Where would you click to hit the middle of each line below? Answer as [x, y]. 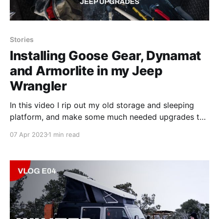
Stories [22, 39]
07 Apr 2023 [29, 134]
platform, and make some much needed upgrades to [107, 117]
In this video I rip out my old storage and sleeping [102, 105]
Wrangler [38, 86]
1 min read [64, 134]
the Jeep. [27, 128]
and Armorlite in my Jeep [86, 70]
